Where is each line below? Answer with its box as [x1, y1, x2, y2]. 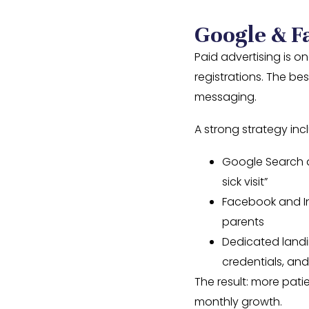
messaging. [195, 89, 257, 105]
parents [222, 214, 264, 230]
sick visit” [222, 174, 268, 190]
